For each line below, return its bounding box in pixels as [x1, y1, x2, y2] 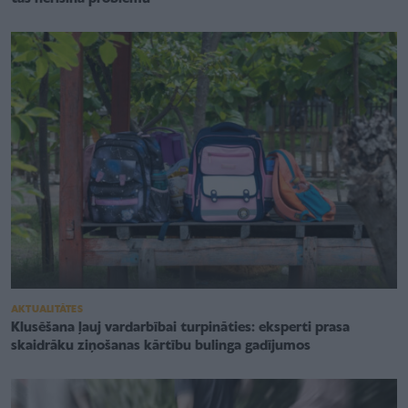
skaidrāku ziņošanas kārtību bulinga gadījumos [11, 339, 311, 354]
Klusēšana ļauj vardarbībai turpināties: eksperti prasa [11, 321, 350, 336]
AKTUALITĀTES [11, 304, 83, 316]
